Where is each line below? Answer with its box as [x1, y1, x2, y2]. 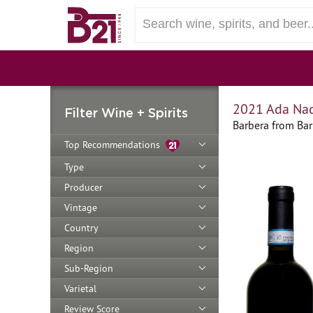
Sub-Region [64, 261, 113, 275]
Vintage [64, 201, 97, 214]
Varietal [64, 282, 96, 295]
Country [64, 221, 99, 234]
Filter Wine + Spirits [64, 105, 188, 119]
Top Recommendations [64, 138, 166, 151]
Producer [64, 180, 103, 194]
